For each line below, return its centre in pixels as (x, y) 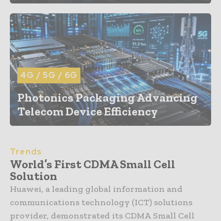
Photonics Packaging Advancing (108, 98)
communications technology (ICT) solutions (101, 203)
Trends (26, 152)
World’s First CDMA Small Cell (92, 164)
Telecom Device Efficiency (88, 111)
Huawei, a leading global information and (96, 189)
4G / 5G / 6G (49, 75)
